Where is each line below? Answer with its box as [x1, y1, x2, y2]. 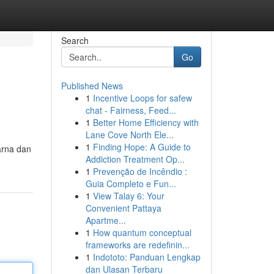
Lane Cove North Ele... [85, 128, 174, 141]
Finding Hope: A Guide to [92, 141, 191, 153]
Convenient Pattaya [85, 202, 161, 214]
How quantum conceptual [92, 226, 191, 239]
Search [61, 34, 89, 46]
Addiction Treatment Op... [85, 153, 185, 165]
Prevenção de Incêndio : [92, 165, 187, 177]
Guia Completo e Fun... [85, 177, 176, 190]
